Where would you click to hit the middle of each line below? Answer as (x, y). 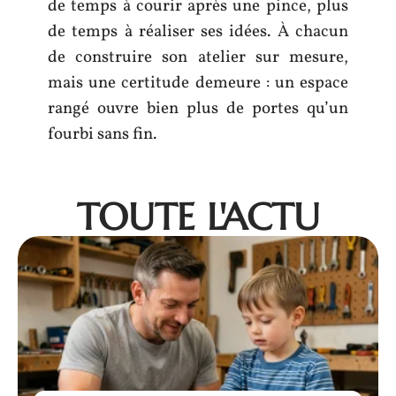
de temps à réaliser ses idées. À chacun (198, 31)
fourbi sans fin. (102, 134)
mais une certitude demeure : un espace (198, 83)
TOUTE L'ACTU (198, 217)
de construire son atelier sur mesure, (198, 57)
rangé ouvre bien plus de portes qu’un (198, 108)
